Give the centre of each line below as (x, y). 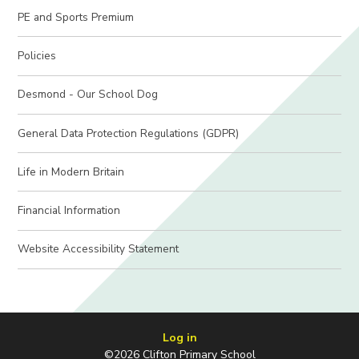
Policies (37, 56)
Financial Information (69, 211)
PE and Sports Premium (76, 17)
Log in (179, 338)
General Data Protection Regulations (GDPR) (129, 133)
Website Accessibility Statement (99, 249)
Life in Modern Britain (71, 171)
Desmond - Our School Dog (88, 95)
